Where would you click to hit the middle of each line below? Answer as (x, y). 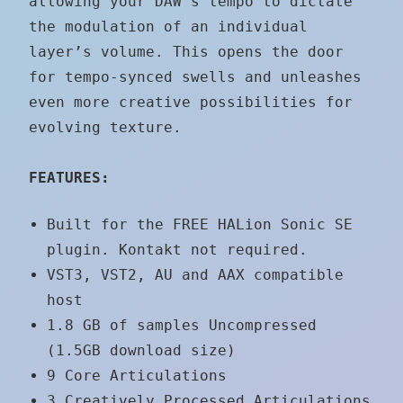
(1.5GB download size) (141, 350)
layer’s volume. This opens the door (186, 51)
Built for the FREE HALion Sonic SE (200, 224)
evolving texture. (105, 127)
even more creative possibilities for (191, 102)
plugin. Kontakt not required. (177, 249)
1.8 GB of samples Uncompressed (182, 325)
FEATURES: (69, 177)
